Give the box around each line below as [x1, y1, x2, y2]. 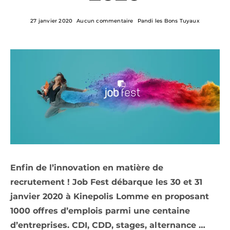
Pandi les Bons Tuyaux [137, 17, 200, 24]
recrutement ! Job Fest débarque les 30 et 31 [10, 177, 202, 187]
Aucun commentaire [76, 17, 133, 24]
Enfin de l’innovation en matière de [10, 163, 163, 173]
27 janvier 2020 [30, 17, 73, 24]
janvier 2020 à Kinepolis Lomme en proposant [10, 191, 209, 202]
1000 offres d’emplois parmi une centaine [10, 206, 190, 216]
